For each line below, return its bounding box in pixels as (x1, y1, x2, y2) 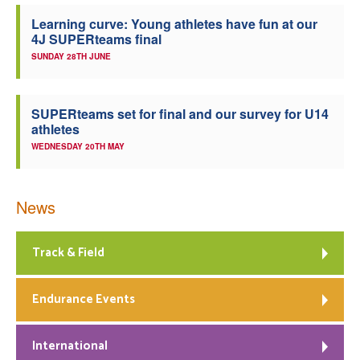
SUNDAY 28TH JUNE (31, 50, 111, 62)
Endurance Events (32, 288, 135, 309)
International (32, 335, 108, 356)
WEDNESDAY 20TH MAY (31, 140, 125, 152)
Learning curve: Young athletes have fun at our (31, 14, 317, 33)
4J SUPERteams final (31, 29, 162, 48)
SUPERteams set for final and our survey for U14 (31, 104, 329, 123)
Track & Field (32, 242, 104, 263)
